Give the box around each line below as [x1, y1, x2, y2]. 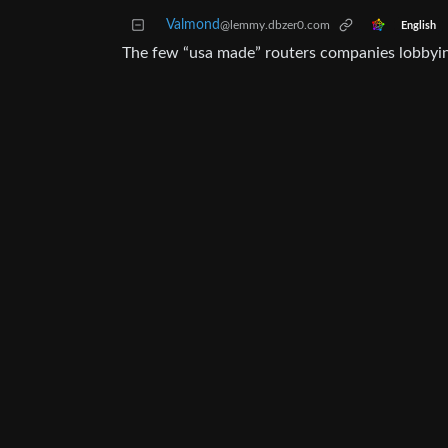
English [400, 20, 436, 31]
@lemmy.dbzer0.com [220, 19, 330, 32]
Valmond [166, 18, 220, 33]
